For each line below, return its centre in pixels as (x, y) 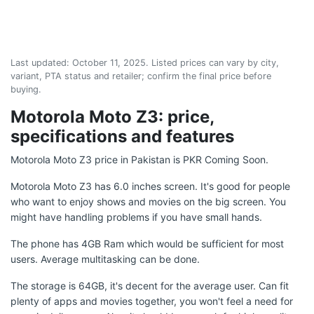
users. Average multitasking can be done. (105, 259)
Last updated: (41, 63)
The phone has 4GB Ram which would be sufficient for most (147, 244)
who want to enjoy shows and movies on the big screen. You (148, 202)
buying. (26, 89)
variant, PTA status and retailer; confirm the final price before (141, 76)
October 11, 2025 (109, 63)
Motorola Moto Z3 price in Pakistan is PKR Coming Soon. (139, 159)
